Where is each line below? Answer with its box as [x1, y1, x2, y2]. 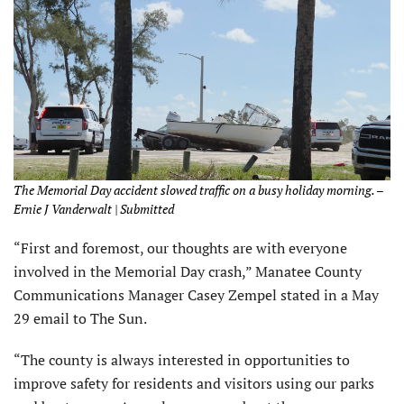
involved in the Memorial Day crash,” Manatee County [14, 262, 362, 282]
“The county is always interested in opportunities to [14, 350, 350, 371]
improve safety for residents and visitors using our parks [14, 373, 374, 394]
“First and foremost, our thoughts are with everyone [14, 238, 347, 259]
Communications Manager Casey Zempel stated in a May [14, 285, 379, 306]
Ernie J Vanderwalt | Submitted [14, 200, 174, 218]
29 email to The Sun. [14, 308, 147, 329]
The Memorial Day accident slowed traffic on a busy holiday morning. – [14, 181, 383, 199]
